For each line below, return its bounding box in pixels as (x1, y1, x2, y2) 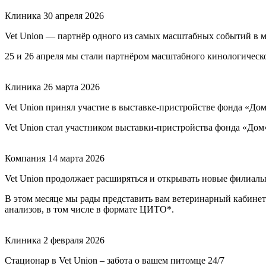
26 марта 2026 (43, 81, 100, 92)
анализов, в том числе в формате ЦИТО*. (5, 204, 174, 214)
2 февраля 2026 (43, 235, 104, 245)
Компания (5, 153, 46, 163)
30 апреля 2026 (43, 10, 104, 21)
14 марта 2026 (48, 153, 104, 163)
